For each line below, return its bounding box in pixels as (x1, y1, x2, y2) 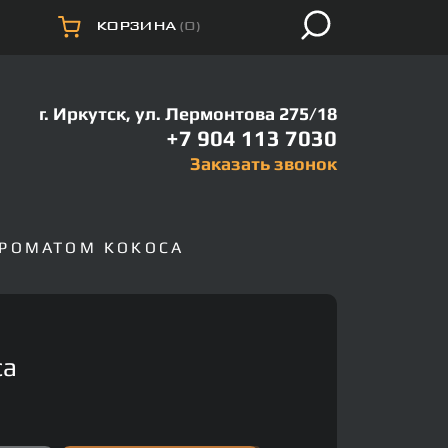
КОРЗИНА (95, 17, 177, 35)
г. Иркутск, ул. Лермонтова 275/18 (39, 103, 337, 125)
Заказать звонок (190, 153, 337, 175)
